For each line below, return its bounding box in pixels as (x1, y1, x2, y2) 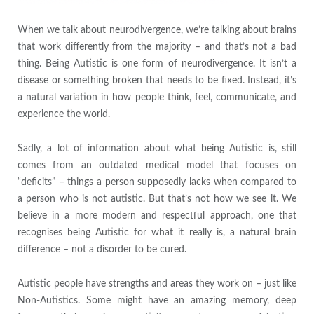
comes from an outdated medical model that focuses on (17, 161, 297, 171)
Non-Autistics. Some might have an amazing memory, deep (17, 296, 297, 306)
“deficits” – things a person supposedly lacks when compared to (17, 177, 297, 188)
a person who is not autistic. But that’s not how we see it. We (17, 194, 297, 205)
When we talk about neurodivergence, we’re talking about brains (17, 25, 297, 36)
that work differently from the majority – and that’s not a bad (17, 42, 297, 53)
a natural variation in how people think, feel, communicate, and (17, 93, 297, 103)
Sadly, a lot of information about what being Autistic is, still (17, 144, 297, 154)
